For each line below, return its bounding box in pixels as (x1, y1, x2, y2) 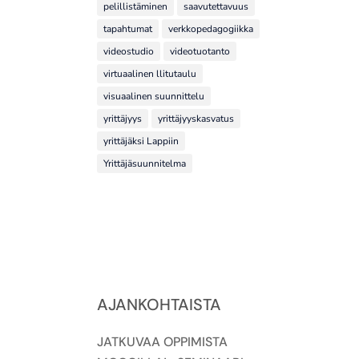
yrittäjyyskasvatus (157, 111, 234, 125)
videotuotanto (169, 44, 230, 58)
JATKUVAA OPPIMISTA (96, 333, 228, 351)
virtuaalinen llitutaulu (103, 67, 196, 80)
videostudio (103, 44, 154, 58)
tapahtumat (103, 22, 152, 35)
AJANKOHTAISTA (96, 294, 221, 316)
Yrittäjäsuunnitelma (103, 156, 186, 170)
